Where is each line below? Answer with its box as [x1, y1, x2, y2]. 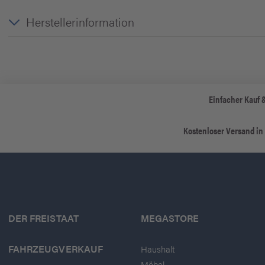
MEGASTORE [141, 211, 199, 225]
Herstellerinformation [26, 13, 134, 30]
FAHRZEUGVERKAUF [8, 242, 103, 256]
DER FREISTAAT [8, 211, 79, 225]
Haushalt [141, 243, 176, 256]
